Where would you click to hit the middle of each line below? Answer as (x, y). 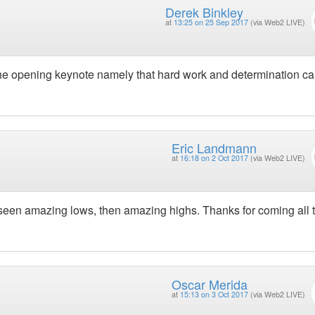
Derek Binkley (204, 12)
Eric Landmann (214, 148)
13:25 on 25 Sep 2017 (211, 22)
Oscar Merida (209, 284)
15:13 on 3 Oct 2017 (214, 294)
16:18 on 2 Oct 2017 (214, 158)
